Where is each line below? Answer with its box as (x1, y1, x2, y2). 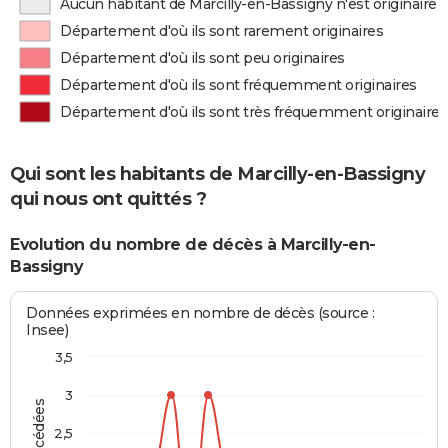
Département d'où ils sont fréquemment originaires (60, 76, 417, 94)
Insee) (26, 320, 69, 339)
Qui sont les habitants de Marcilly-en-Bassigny (10, 163, 425, 186)
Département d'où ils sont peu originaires (60, 49, 345, 67)
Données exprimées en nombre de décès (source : (26, 303, 375, 322)
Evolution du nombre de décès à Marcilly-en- (10, 235, 376, 255)
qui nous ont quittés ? (10, 188, 206, 211)
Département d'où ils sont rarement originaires (60, 22, 384, 40)
